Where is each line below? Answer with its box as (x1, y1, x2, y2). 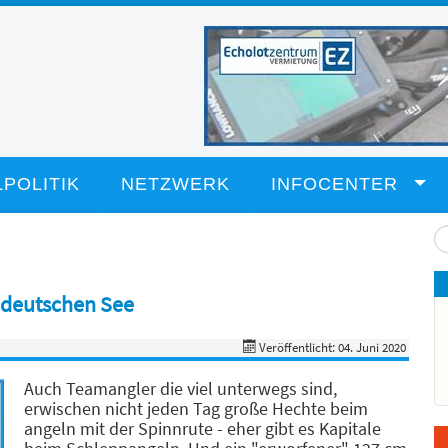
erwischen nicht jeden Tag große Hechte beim (24, 397, 368, 420)
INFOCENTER (271, 174, 398, 194)
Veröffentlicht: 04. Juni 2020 (259, 339, 407, 356)
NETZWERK (121, 174, 230, 194)
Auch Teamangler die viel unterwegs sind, (24, 377, 337, 400)
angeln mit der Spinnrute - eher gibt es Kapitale (24, 417, 381, 440)
